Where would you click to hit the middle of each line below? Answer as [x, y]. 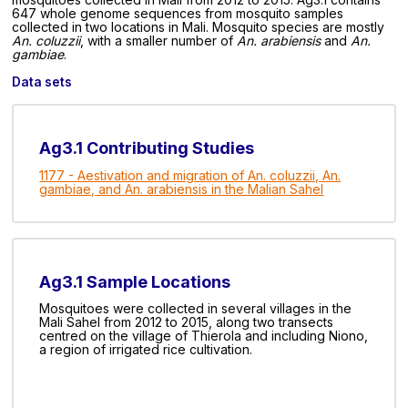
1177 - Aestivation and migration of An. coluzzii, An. [190, 175]
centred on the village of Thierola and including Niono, [204, 336]
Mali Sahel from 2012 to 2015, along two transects [187, 322]
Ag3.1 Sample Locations [135, 281]
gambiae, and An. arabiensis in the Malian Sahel [182, 189]
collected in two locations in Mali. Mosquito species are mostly [199, 27]
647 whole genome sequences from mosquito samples [178, 14]
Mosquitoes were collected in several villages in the [196, 309]
